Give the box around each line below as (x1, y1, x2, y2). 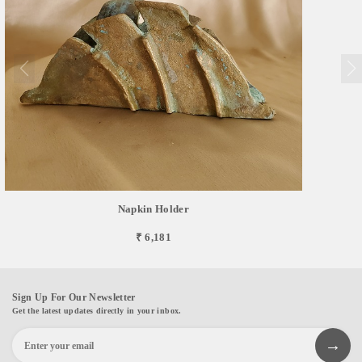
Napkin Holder (117, 202, 190, 215)
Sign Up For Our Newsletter (12, 291, 136, 303)
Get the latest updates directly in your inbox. (12, 305, 182, 315)
